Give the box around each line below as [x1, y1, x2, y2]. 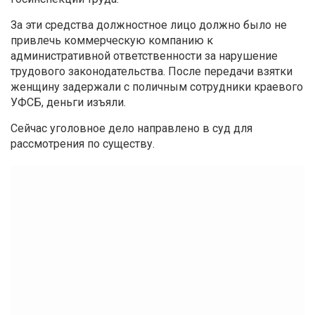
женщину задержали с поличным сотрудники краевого [11, 79, 303, 94]
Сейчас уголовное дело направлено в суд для [11, 121, 252, 135]
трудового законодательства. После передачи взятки [11, 64, 292, 78]
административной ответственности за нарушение [11, 49, 278, 63]
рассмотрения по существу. [11, 136, 155, 150]
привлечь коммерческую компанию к [11, 33, 213, 47]
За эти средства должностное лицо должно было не [11, 18, 287, 32]
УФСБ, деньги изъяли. [11, 95, 126, 109]
